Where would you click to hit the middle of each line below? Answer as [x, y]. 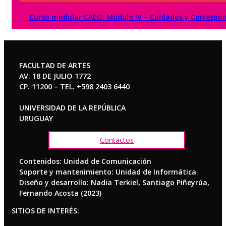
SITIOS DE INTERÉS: [45, 210]
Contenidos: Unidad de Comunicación [85, 161]
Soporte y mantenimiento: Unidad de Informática [108, 172]
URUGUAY [36, 119]
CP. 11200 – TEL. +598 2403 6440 [74, 87]
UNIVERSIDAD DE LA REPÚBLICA [72, 108]
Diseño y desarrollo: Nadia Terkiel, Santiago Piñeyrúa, [114, 182]
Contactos [117, 140]
